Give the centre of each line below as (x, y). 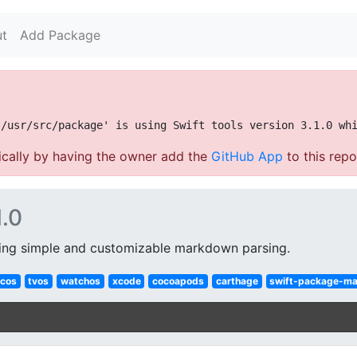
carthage (237, 281)
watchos (80, 281)
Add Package (60, 35)
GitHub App (247, 156)
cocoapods (178, 281)
